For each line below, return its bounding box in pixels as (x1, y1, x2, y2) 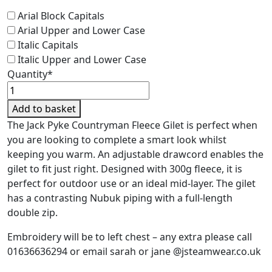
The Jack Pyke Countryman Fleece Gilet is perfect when (7, 118, 257, 132)
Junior (7, 168, 34, 182)
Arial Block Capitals (18, 8, 104, 22)
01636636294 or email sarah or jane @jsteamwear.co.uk (7, 244, 261, 258)
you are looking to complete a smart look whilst (7, 132, 226, 146)
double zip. (7, 205, 58, 219)
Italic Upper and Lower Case (18, 52, 146, 66)
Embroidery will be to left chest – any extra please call (7, 229, 252, 243)
